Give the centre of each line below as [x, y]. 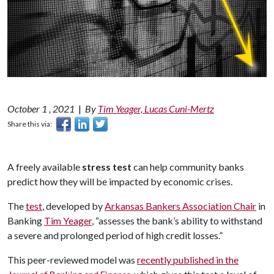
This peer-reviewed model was [72, 260]
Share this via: [30, 124]
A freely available [45, 167]
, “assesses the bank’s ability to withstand [177, 221]
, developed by [73, 206]
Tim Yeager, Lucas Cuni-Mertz [156, 109]
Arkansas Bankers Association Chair [180, 206]
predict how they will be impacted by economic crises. [121, 182]
